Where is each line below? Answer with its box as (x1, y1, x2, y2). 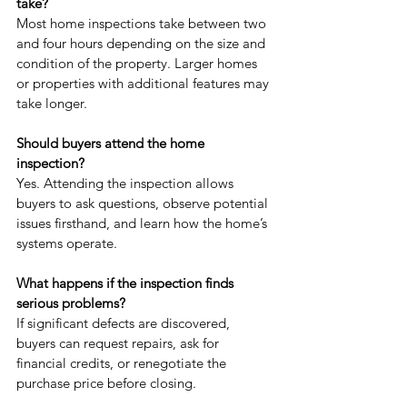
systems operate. (16, 234, 117, 253)
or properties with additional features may (16, 74, 273, 93)
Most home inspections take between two (16, 15, 270, 33)
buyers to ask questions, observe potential (16, 194, 272, 213)
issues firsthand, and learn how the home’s (16, 214, 271, 233)
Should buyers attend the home (16, 134, 208, 153)
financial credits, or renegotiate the (16, 354, 230, 372)
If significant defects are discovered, (16, 314, 233, 333)
